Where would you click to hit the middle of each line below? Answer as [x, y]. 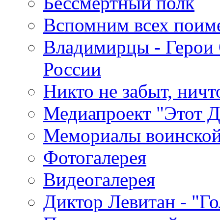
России [72, 69]
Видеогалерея [99, 179]
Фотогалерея [95, 157]
